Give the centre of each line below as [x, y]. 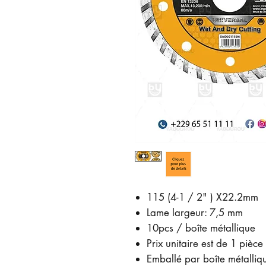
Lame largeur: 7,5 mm [195, 213]
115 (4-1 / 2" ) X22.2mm [202, 197]
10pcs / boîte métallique [201, 228]
